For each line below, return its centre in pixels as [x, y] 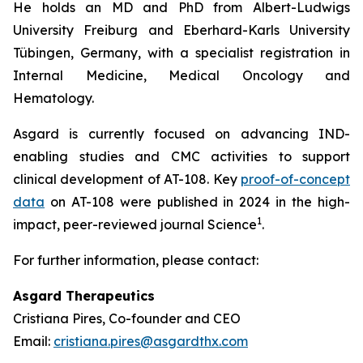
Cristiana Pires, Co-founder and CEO [129, 318]
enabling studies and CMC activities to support [181, 156]
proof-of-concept [295, 179]
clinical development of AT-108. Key [127, 179]
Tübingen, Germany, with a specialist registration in [181, 53]
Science [232, 224]
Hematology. [53, 98]
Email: [33, 341]
